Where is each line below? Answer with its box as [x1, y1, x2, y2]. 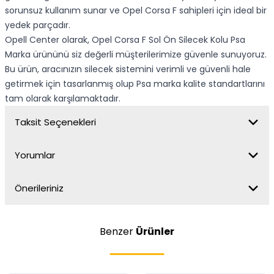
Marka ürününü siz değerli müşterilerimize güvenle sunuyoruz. [5, 48, 267, 61]
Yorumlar [15, 149, 55, 161]
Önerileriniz [15, 182, 64, 194]
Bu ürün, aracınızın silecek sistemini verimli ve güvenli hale [5, 63, 251, 75]
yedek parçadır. [5, 19, 70, 31]
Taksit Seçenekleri [15, 116, 96, 128]
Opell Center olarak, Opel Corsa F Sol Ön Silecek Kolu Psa [5, 34, 245, 46]
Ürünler [136, 224, 174, 239]
